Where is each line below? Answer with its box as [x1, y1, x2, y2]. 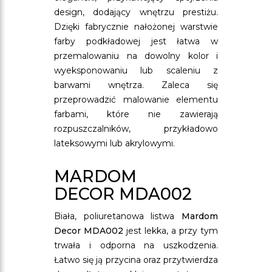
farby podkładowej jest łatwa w [54, 36, 218, 47]
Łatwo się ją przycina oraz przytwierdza [54, 254, 218, 265]
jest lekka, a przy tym [126, 225, 218, 236]
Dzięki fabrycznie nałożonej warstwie [54, 21, 218, 32]
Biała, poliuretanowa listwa [54, 211, 182, 222]
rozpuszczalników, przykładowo [54, 123, 218, 134]
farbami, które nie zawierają [54, 109, 218, 120]
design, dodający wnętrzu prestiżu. [54, 7, 218, 18]
